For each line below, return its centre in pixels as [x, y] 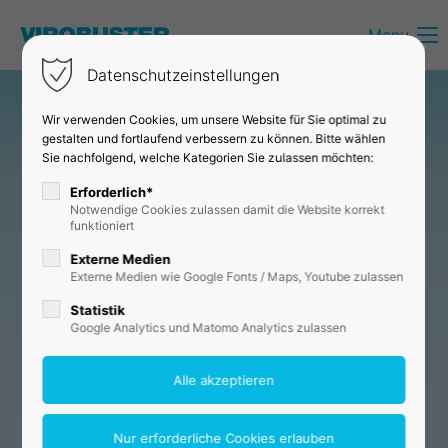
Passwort [82, 187]
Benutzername [100, 94]
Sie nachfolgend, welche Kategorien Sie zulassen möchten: [208, 157]
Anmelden [117, 293]
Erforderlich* [112, 192]
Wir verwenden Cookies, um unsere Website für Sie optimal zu [214, 119]
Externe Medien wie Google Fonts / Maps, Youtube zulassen [237, 276]
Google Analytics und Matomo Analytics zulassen [208, 327]
